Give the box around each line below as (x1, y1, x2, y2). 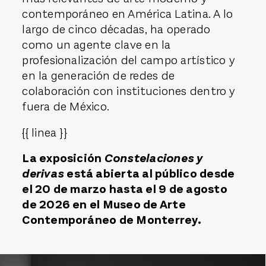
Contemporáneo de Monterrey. (22, 212, 201, 229)
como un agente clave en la (22, 37, 171, 53)
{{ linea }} (22, 124, 67, 141)
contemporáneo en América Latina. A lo (22, 6, 233, 23)
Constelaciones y (104, 150, 203, 167)
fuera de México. (22, 99, 110, 115)
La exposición (22, 150, 104, 167)
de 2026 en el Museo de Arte (22, 197, 186, 213)
